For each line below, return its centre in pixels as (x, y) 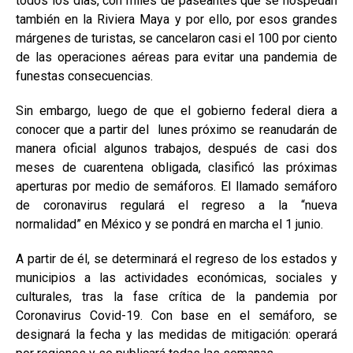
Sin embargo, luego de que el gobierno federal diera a (176, 111)
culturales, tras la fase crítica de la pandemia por (176, 297)
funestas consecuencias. (84, 76)
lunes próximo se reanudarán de (247, 130)
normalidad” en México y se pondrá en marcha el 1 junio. (169, 224)
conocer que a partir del (83, 130)
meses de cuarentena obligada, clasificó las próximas (176, 167)
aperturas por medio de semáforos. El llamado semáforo (176, 186)
